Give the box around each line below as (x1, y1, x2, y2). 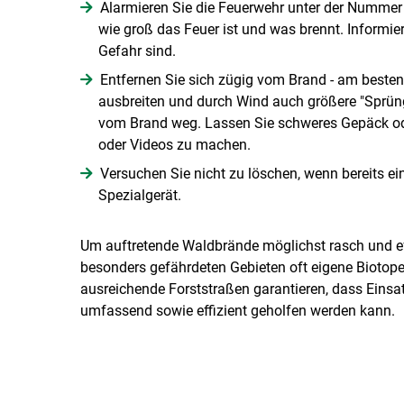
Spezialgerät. (97, 186, 185, 204)
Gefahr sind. (97, 41, 176, 60)
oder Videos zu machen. (97, 135, 251, 153)
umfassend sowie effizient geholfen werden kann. (79, 301, 395, 319)
